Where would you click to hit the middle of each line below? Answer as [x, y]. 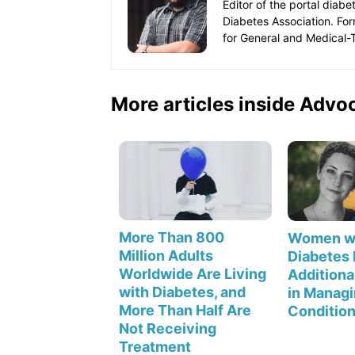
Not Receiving [168, 329]
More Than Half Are [185, 311]
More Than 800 [172, 238]
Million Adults [166, 256]
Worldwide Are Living [193, 274]
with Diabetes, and [182, 292]
